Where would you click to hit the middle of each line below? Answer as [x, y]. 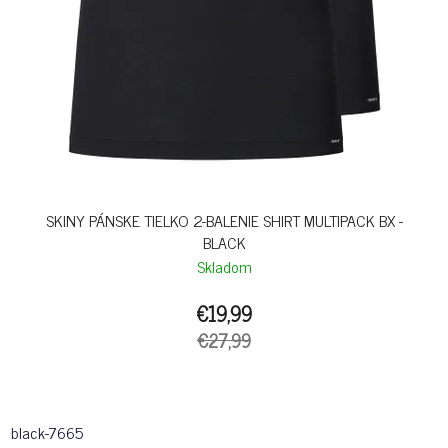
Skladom [224, 266]
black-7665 [47, 432]
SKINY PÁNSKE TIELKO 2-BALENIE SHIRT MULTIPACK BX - [224, 220]
